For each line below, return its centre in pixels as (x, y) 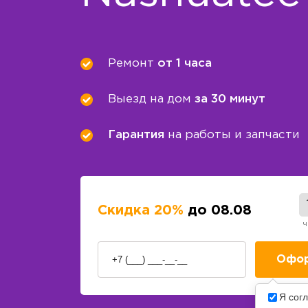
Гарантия (138, 135)
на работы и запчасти (234, 135)
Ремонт (133, 64)
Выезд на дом (151, 99)
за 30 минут (230, 99)
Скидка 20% (141, 210)
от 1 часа (185, 64)
